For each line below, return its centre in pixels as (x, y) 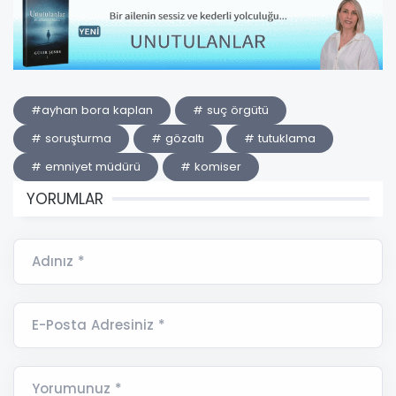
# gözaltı (178, 139)
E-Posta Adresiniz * (99, 325)
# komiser (211, 167)
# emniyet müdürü (86, 167)
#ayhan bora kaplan (92, 110)
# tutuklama (280, 139)
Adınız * (58, 262)
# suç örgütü (231, 110)
